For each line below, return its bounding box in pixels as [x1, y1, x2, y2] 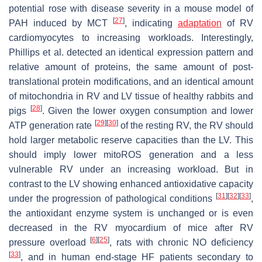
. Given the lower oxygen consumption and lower [42, 105, 253, 116]
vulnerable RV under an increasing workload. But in [9, 164, 253, 174]
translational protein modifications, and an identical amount [9, 76, 253, 87]
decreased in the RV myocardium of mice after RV [9, 222, 253, 233]
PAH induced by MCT [9, 18, 113, 28]
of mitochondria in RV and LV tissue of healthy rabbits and [9, 91, 253, 101]
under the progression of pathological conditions [9, 193, 216, 204]
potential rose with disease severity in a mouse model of [9, 3, 253, 13]
